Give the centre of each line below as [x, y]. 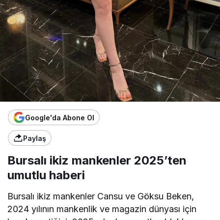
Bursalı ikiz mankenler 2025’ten [97, 161]
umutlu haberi [46, 175]
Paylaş [35, 138]
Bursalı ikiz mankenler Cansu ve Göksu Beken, [101, 196]
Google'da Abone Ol [60, 117]
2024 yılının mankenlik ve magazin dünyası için [102, 209]
